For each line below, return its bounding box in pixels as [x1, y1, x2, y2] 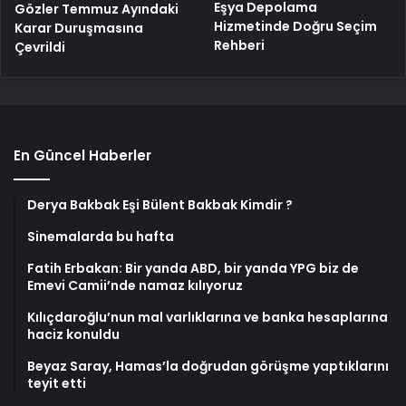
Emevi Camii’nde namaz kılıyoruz [27, 275, 243, 295]
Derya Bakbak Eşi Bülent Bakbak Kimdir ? [27, 195, 293, 214]
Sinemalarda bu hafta [27, 227, 174, 246]
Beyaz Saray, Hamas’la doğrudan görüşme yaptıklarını [27, 356, 389, 375]
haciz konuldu [27, 324, 120, 343]
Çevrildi [14, 37, 65, 56]
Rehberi [214, 36, 266, 55]
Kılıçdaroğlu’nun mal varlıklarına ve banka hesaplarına [27, 307, 388, 326]
